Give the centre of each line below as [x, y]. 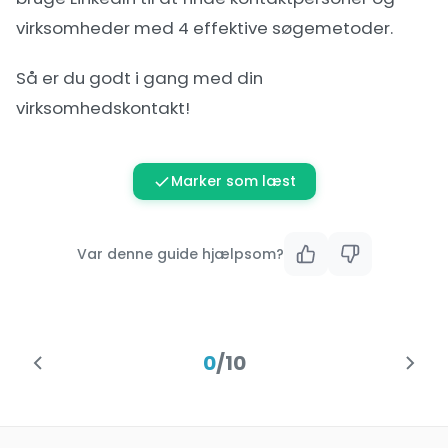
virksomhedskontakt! [103, 108]
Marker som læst [233, 181]
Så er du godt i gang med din [139, 78]
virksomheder [73, 28]
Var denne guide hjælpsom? [180, 254]
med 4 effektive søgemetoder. [261, 28]
